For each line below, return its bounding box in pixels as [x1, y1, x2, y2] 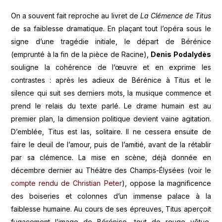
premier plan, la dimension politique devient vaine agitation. [11, 114, 211, 123]
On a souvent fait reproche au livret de [11, 11, 140, 20]
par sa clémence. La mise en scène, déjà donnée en [11, 153, 211, 162]
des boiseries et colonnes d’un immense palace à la [11, 191, 211, 200]
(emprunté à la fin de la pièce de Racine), [11, 50, 151, 58]
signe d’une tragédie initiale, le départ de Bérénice [11, 37, 211, 46]
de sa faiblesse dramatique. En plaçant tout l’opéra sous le [11, 24, 211, 33]
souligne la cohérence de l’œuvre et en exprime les [11, 62, 211, 71]
